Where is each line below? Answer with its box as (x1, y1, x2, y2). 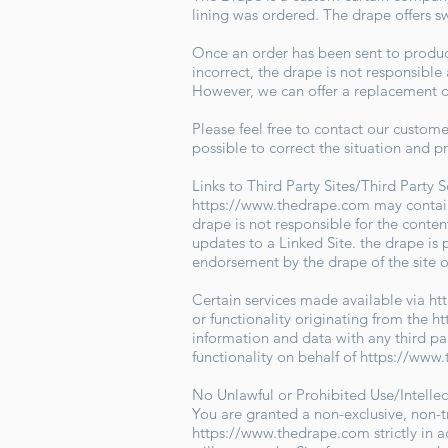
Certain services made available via (192, 290, 429, 310)
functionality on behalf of (192, 347, 360, 367)
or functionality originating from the (192, 309, 432, 329)
